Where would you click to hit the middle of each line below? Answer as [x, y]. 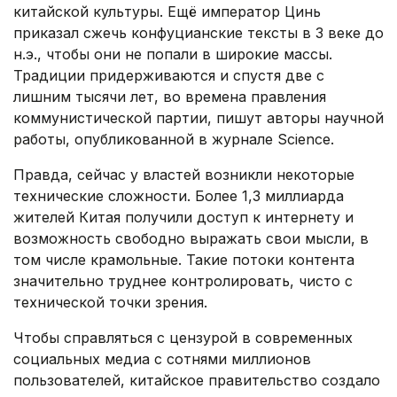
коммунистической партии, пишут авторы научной [198, 117]
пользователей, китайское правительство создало [197, 380]
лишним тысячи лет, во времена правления [170, 96]
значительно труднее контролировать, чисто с [183, 280]
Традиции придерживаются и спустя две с [169, 75]
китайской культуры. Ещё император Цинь [167, 11]
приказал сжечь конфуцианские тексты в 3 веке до [198, 32]
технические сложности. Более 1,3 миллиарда [179, 195]
